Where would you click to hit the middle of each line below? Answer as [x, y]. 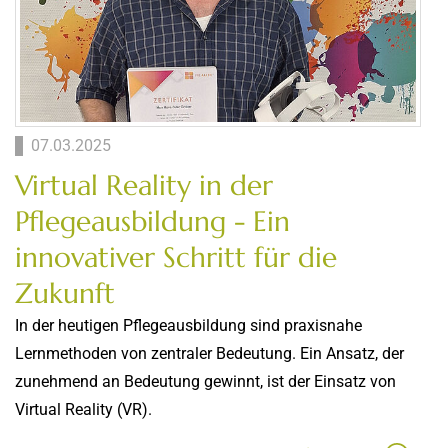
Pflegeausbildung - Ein [152, 221]
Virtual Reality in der [144, 185]
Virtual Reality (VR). [83, 409]
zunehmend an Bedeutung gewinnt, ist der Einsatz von [205, 381]
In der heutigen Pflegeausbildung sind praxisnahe [188, 325]
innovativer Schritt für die [176, 257]
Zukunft [65, 293]
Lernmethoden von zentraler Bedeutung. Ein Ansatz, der [209, 353]
